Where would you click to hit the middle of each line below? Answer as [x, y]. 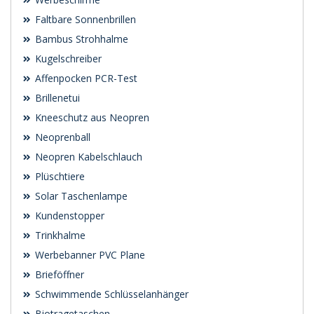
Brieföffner [58, 274]
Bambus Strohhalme [80, 39]
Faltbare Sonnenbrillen [84, 19]
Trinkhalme [59, 235]
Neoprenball [61, 137]
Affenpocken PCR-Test [85, 78]
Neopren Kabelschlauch [87, 156]
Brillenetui [56, 97]
